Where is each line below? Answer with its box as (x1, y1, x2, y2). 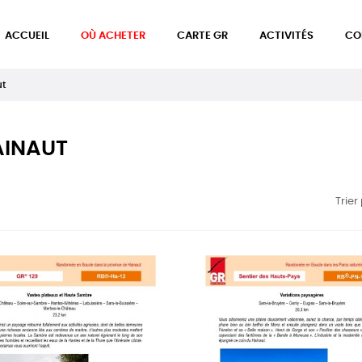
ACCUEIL (5, 31, 49, 41)
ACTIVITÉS (259, 31, 314, 41)
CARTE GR (177, 31, 228, 41)
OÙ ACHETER (81, 31, 145, 41)
